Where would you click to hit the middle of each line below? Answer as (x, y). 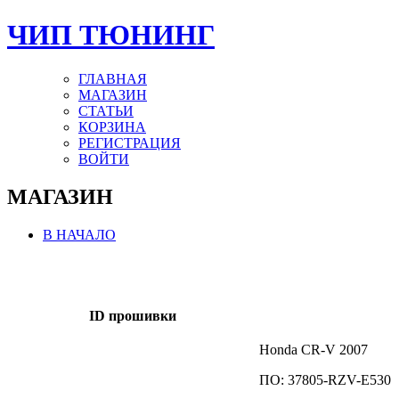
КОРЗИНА (112, 126)
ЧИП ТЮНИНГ (111, 35)
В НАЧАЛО (79, 234)
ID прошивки (133, 315)
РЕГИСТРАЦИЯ (130, 142)
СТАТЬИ (106, 110)
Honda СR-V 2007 (313, 349)
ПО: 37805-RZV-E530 (325, 379)
